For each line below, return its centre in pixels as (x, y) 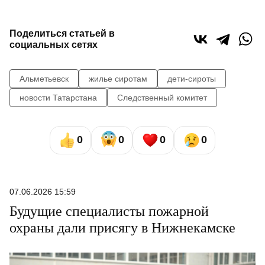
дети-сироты (192, 78)
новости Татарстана (58, 97)
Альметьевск (44, 78)
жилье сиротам (118, 78)
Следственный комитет (162, 97)
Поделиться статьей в (62, 33)
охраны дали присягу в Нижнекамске (122, 227)
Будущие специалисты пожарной (109, 211)
